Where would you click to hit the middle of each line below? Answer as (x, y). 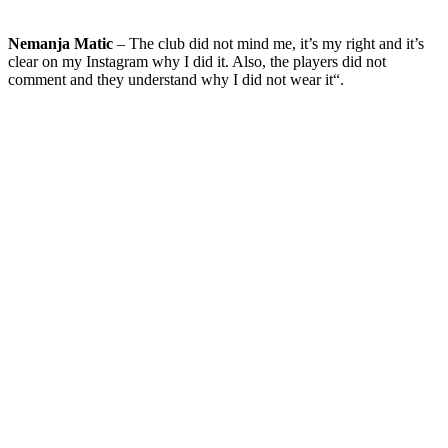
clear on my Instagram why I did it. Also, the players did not (197, 61)
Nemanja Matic (60, 43)
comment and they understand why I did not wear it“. (176, 79)
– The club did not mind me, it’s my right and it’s (268, 43)
